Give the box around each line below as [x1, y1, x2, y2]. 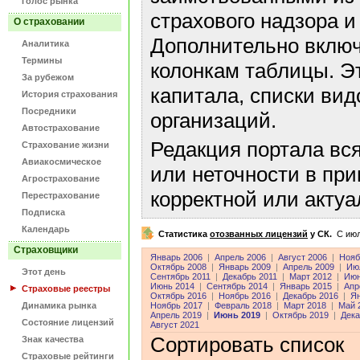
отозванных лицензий [210, 229, 308, 239]
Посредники [22, 106, 76, 116]
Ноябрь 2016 [219, 291, 271, 301]
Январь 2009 [219, 262, 271, 272]
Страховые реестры [22, 284, 110, 293]
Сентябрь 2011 [150, 272, 211, 282]
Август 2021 [150, 320, 199, 330]
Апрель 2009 [283, 262, 334, 272]
